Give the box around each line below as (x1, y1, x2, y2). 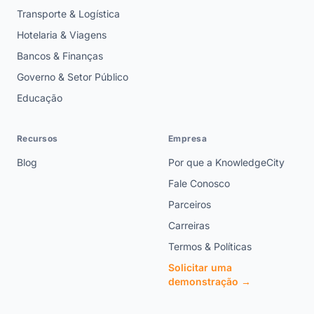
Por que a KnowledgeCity (168, 156, 285, 169)
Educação (17, 92, 62, 104)
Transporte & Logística (17, 8, 120, 20)
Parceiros (168, 198, 211, 211)
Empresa (168, 133, 207, 144)
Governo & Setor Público (17, 71, 128, 83)
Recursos (17, 133, 58, 144)
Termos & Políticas (168, 240, 252, 253)
